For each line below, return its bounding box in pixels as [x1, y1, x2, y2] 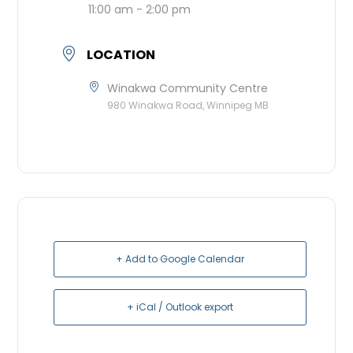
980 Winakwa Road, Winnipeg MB [107, 98, 269, 112]
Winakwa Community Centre [107, 80, 269, 96]
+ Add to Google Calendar [116, 251, 245, 266]
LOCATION [87, 45, 156, 64]
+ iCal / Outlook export [127, 299, 234, 314]
